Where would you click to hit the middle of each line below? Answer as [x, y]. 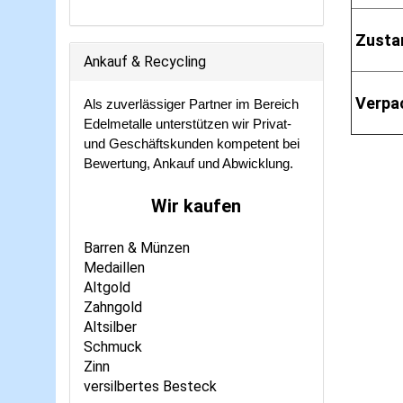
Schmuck [113, 347]
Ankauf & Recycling [145, 62]
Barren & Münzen [137, 248]
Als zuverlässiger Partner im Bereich [191, 104]
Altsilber [110, 327]
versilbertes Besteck [150, 386]
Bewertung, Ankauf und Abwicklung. [188, 164]
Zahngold [113, 307]
